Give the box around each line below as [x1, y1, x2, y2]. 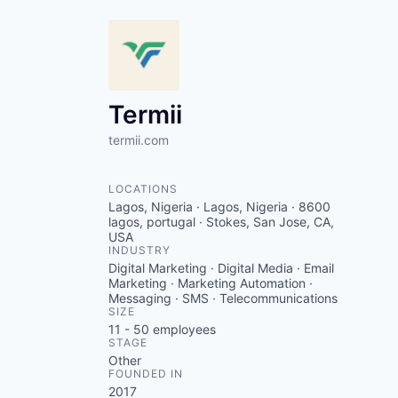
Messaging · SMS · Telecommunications [108, 290, 338, 306]
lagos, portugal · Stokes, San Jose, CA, [108, 213, 334, 229]
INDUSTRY [108, 243, 171, 257]
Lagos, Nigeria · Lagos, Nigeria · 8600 [108, 198, 330, 214]
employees [149, 321, 216, 337]
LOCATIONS [108, 181, 178, 195]
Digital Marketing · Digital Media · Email [108, 259, 334, 275]
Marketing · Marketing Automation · [108, 275, 313, 291]
